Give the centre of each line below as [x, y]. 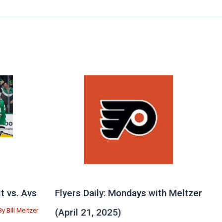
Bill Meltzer [22, 210]
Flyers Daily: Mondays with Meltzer [128, 194]
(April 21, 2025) [88, 213]
